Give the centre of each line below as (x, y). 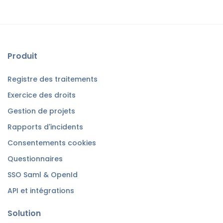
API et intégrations (41, 190)
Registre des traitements (53, 79)
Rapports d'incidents (45, 127)
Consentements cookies (52, 143)
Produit (22, 56)
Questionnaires (35, 159)
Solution (24, 213)
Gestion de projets (41, 111)
